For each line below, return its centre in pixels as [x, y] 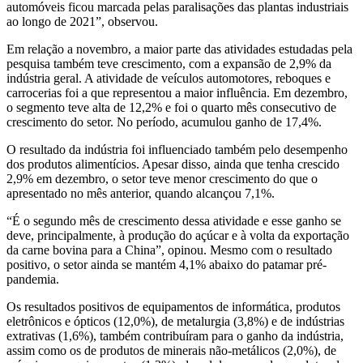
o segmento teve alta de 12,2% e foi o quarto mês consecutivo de [171, 107]
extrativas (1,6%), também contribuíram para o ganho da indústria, [175, 335]
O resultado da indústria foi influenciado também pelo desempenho [177, 149]
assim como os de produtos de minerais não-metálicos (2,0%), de [171, 350]
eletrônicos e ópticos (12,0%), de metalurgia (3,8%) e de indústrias [175, 321]
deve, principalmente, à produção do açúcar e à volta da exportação [178, 235]
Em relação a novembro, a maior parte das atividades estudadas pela [179, 49]
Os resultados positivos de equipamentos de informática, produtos [173, 306]
